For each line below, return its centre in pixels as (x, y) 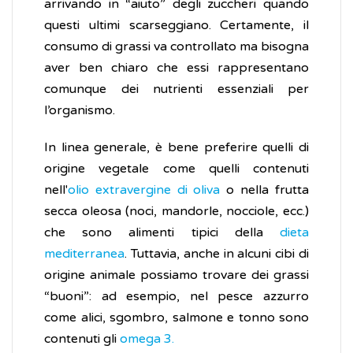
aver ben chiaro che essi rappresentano (176, 68)
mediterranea (84, 254)
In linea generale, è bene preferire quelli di (176, 148)
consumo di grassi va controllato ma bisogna (176, 47)
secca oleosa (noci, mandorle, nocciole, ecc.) (176, 212)
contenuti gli (82, 339)
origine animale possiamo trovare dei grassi (176, 275)
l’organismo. (80, 111)
